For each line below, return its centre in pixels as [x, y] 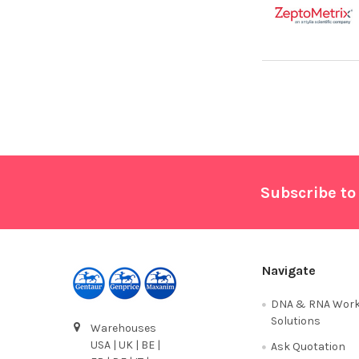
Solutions [296, 321]
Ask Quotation [309, 347]
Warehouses [123, 329]
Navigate [289, 271]
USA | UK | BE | [125, 345]
